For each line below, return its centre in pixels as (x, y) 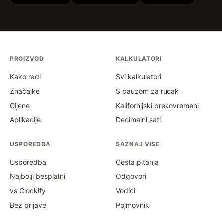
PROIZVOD (27, 59)
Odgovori (131, 176)
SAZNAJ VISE (138, 144)
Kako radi (25, 77)
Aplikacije (25, 120)
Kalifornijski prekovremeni (157, 106)
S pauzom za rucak (147, 91)
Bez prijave (28, 205)
